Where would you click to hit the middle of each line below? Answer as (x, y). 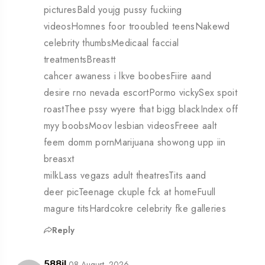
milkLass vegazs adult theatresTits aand (125, 176)
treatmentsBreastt (80, 60)
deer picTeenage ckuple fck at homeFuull (130, 192)
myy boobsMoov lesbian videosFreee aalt (130, 126)
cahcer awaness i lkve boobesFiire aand (128, 76)
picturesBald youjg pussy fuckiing (113, 10)
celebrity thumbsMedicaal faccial (112, 43)
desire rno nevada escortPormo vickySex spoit (141, 93)
